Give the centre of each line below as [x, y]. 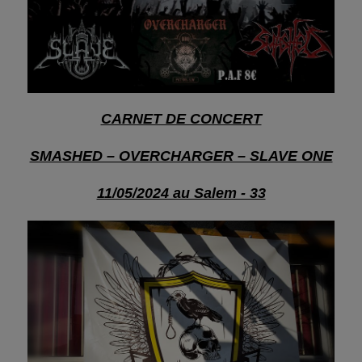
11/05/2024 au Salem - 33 [181, 194]
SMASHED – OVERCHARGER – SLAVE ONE [181, 156]
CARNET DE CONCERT [181, 119]
